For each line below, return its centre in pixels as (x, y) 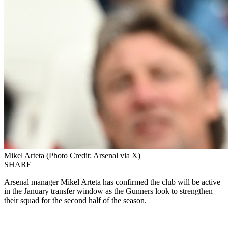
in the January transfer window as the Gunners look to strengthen (108, 191)
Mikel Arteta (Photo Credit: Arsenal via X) (72, 156)
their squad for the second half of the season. (75, 201)
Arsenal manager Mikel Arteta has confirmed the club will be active (112, 182)
